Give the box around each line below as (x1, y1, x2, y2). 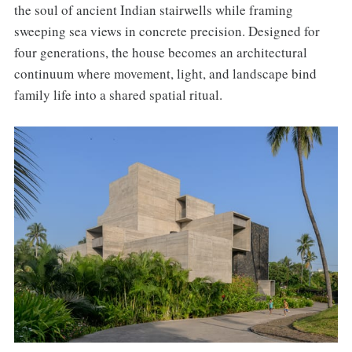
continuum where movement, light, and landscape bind (13, 64, 317, 83)
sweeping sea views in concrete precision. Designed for (13, 22, 320, 41)
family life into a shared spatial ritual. (13, 86, 222, 104)
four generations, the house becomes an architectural (13, 43, 307, 62)
